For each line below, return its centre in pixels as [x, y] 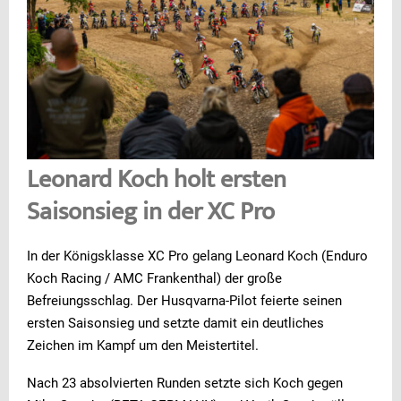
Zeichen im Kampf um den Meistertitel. [143, 345]
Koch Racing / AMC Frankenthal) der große [154, 278]
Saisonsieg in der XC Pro [151, 213]
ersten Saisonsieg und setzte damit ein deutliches [175, 323]
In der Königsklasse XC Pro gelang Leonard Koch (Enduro [197, 256]
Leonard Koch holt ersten [157, 181]
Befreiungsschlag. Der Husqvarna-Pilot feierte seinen [184, 300]
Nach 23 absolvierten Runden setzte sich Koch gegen [185, 383]
